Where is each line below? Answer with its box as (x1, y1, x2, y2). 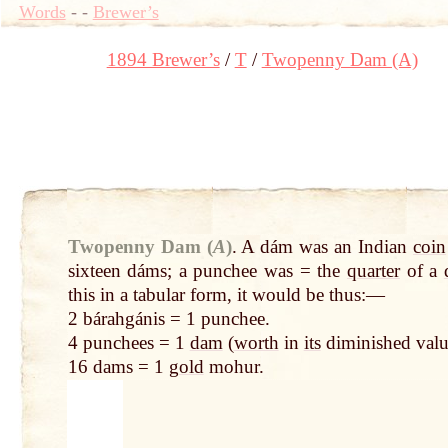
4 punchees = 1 (67, 332, 190, 354)
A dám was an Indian (241, 236, 414, 258)
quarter (346, 260, 400, 282)
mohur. (203, 356, 264, 378)
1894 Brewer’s (106, 48, 220, 70)
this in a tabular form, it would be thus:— (67, 284, 385, 306)
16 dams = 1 (67, 356, 169, 378)
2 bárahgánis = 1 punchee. (67, 308, 270, 330)
